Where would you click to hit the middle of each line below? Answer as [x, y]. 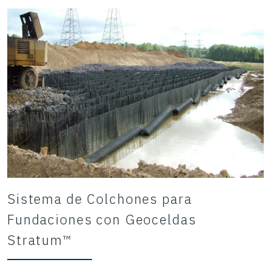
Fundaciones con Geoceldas [102, 219]
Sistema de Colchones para [100, 198]
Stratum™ [40, 240]
